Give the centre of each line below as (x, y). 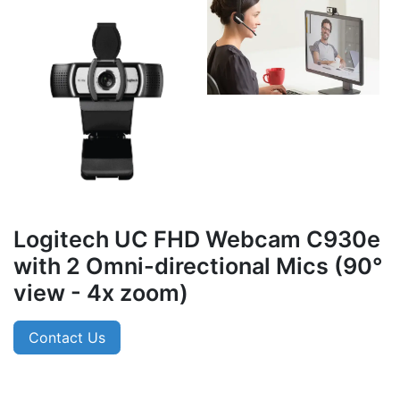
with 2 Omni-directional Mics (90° (198, 266)
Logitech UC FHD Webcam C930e (197, 239)
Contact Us (67, 337)
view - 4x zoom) (101, 292)
